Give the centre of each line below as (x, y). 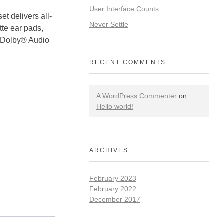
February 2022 (113, 189)
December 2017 (115, 199)
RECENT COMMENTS (128, 63)
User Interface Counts (124, 9)
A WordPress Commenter (137, 96)
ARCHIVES (109, 151)
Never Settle (109, 24)
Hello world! (115, 107)
